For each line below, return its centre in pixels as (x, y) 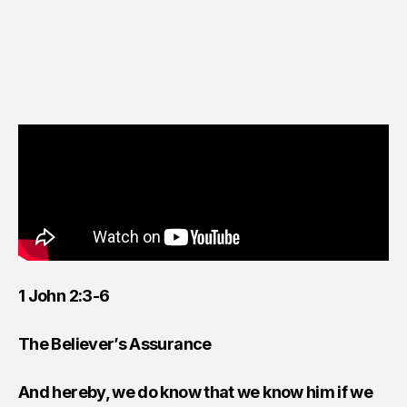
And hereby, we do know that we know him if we (196, 392)
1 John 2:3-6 (64, 295)
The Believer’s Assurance (115, 343)
